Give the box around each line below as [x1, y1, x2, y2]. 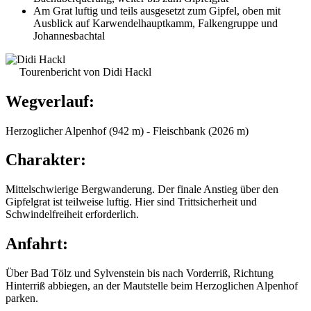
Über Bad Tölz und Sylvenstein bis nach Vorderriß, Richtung [6, 267, 274, 280]
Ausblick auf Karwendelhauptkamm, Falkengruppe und [33, 17, 278, 29]
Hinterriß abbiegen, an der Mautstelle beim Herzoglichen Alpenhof [6, 280, 298, 292]
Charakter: [6, 151, 86, 169]
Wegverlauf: [6, 92, 94, 110]
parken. [6, 292, 38, 305]
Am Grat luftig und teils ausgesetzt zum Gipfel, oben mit [33, 4, 280, 17]
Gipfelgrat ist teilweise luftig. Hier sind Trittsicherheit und [6, 196, 257, 208]
